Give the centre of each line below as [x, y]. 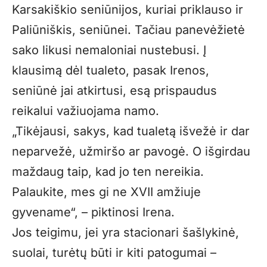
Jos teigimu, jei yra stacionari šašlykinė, [125, 233]
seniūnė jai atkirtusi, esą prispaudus [114, 91]
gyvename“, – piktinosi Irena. [93, 212]
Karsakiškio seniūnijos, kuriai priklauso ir [128, 10]
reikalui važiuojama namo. [86, 111]
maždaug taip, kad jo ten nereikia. [108, 172]
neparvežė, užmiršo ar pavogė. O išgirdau [131, 152]
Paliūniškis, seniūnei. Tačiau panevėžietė [128, 30]
